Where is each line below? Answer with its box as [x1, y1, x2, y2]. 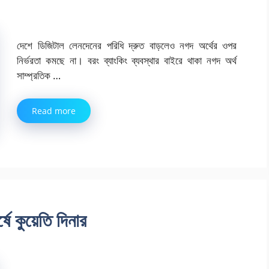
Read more [32, 104, 76, 116]
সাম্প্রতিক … [17, 68, 61, 83]
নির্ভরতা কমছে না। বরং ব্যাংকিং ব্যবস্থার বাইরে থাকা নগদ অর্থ [17, 53, 237, 68]
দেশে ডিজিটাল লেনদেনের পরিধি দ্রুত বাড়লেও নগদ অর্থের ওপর [17, 38, 237, 53]
